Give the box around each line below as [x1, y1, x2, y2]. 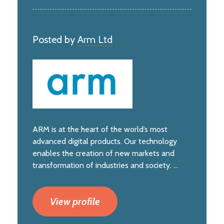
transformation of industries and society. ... [32, 160, 178, 170]
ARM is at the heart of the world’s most [32, 124, 167, 134]
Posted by [32, 33, 77, 46]
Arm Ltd [77, 33, 112, 46]
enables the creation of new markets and [32, 148, 174, 158]
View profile [50, 195, 100, 207]
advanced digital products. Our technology [32, 136, 177, 146]
